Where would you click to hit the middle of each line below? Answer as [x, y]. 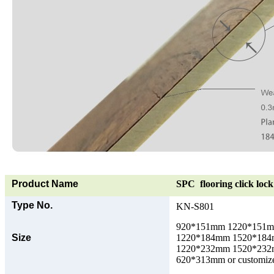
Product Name [45, 183]
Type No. [32, 205]
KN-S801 [195, 206]
